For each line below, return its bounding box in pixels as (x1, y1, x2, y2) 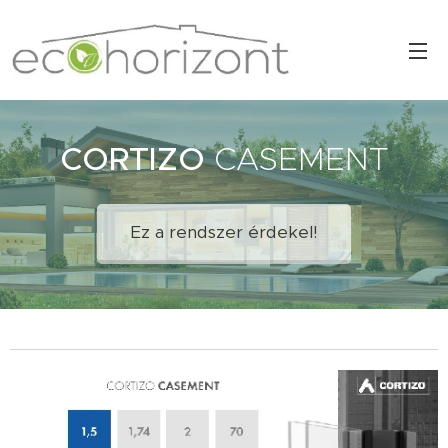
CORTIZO (59, 139, 205, 179)
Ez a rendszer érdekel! (130, 221, 318, 243)
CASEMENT (204, 139, 389, 179)
